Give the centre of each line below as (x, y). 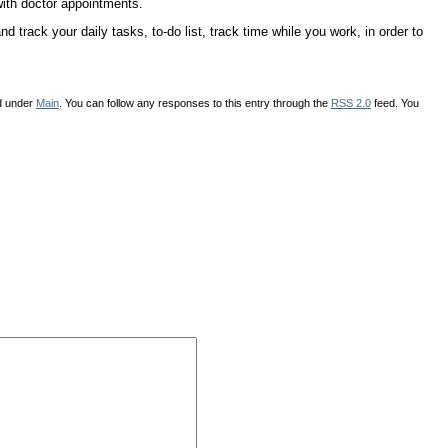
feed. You (394, 102)
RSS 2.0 (350, 102)
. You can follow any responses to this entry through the (194, 102)
